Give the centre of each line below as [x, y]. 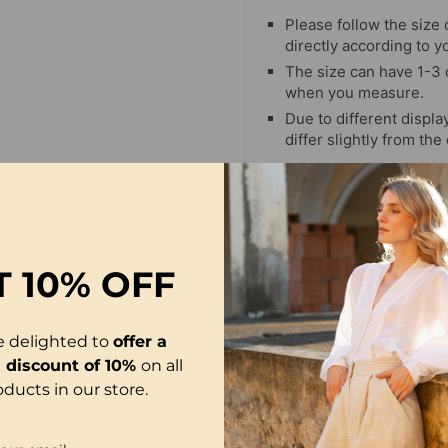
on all [162, 365]
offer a [139, 341]
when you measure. [354, 92]
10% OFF [104, 284]
